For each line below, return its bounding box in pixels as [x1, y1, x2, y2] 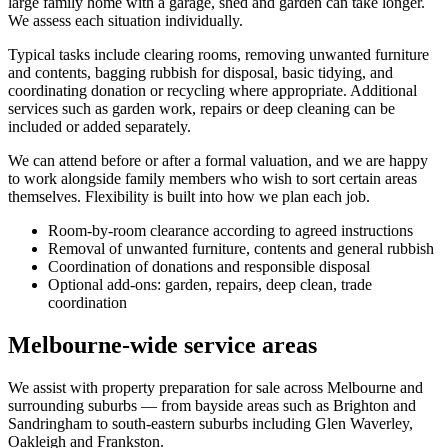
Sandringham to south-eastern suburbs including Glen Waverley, [8, 414, 413, 432]
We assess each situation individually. [8, 12, 243, 30]
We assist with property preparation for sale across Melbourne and [8, 378, 423, 396]
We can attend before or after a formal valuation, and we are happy [8, 152, 428, 170]
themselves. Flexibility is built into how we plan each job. [8, 188, 370, 206]
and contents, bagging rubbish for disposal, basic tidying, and [8, 64, 393, 82]
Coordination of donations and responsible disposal [48, 258, 370, 276]
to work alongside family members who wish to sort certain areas [8, 170, 417, 188]
